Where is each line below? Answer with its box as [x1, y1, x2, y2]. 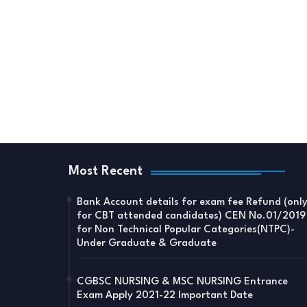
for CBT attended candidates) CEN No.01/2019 [76, 210, 306, 221]
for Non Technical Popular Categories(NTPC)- [76, 224, 295, 235]
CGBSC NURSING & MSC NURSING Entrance [76, 276, 288, 287]
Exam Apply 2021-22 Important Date [76, 290, 253, 301]
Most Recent [68, 164, 143, 177]
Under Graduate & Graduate [76, 238, 217, 249]
